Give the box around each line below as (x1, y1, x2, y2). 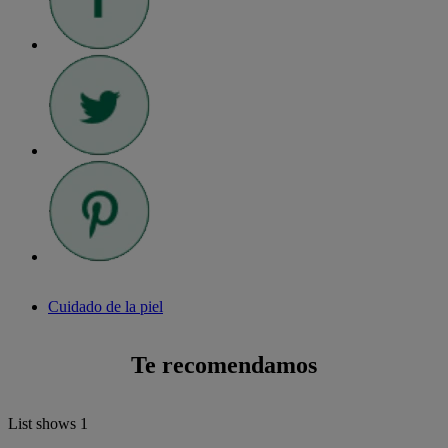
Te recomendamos (131, 351, 317, 378)
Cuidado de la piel (48, 297, 163, 315)
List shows (8, 414, 80, 432)
